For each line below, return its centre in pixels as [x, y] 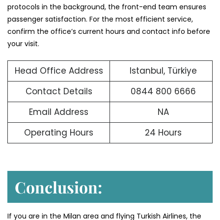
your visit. [23, 44]
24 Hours [163, 133]
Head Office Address [59, 71]
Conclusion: [58, 187]
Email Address [59, 112]
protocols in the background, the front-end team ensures [107, 7]
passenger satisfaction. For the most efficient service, [100, 19]
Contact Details [59, 92]
